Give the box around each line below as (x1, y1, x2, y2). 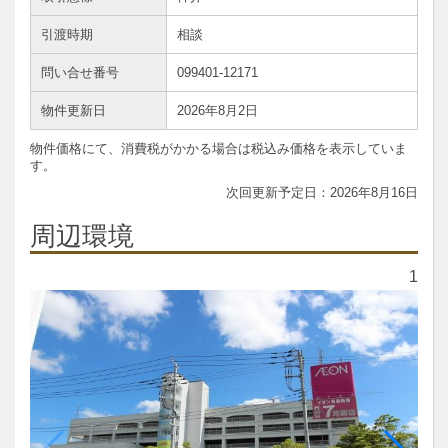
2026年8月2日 (177, 103, 258, 118)
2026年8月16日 (330, 185, 418, 200)
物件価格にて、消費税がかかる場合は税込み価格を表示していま (30, 141, 407, 156)
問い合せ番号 (41, 65, 119, 80)
